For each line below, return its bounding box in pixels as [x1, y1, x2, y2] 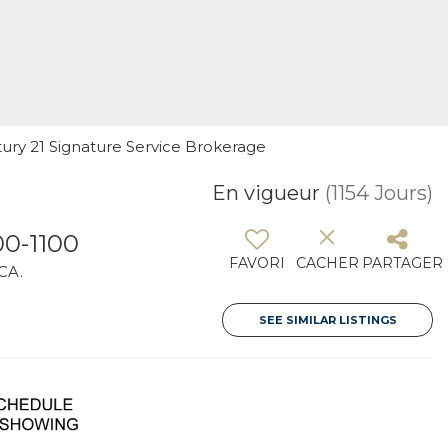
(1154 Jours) [325, 181, 433, 205]
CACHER [295, 254, 359, 272]
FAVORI [229, 254, 285, 272]
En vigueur [212, 181, 320, 205]
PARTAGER [362, 254, 443, 272]
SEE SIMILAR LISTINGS [258, 313, 397, 327]
